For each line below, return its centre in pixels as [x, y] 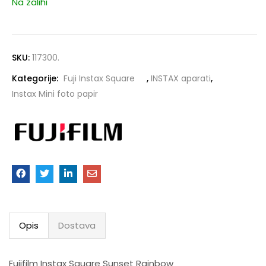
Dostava [77, 226]
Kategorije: [36, 79]
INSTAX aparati [181, 79]
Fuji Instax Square [99, 79]
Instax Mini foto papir [55, 94]
